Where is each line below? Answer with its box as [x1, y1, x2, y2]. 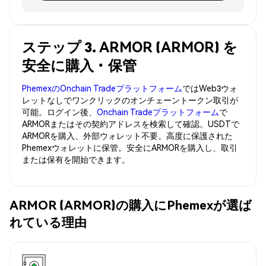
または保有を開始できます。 [22, 153, 130, 164]
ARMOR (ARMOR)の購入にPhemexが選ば [9, 197, 252, 213]
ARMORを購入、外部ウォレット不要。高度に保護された [22, 129, 233, 141]
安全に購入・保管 [22, 55, 137, 74]
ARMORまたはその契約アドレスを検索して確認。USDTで [22, 118, 239, 129]
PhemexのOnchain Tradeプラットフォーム [22, 82, 182, 93]
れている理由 [9, 214, 87, 230]
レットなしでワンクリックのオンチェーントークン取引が [22, 94, 238, 105]
